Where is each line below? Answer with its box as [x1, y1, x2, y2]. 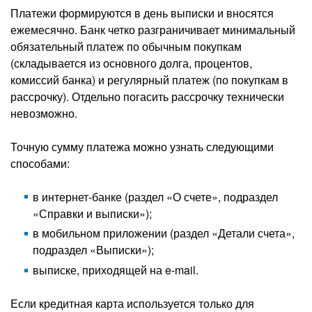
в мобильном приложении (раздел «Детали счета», [33, 225, 295, 242]
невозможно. [10, 104, 77, 121]
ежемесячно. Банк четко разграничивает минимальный [10, 21, 295, 38]
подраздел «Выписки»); [33, 242, 154, 258]
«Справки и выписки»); [33, 205, 152, 221]
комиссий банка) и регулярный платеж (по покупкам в [10, 71, 288, 88]
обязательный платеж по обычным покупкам [10, 38, 242, 54]
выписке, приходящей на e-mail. [33, 262, 198, 279]
